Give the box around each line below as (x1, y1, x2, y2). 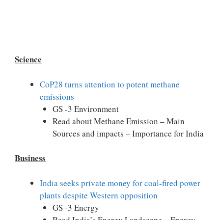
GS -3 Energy (52, 201, 99, 213)
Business (15, 152, 46, 164)
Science (15, 53, 42, 65)
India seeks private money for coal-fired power (40, 177, 200, 189)
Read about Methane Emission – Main (52, 115, 185, 127)
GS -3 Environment (52, 103, 119, 114)
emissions (40, 90, 74, 102)
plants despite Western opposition (40, 189, 158, 201)
